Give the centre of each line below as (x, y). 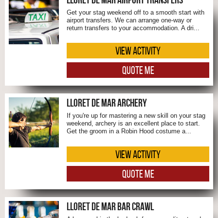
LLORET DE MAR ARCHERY (107, 103)
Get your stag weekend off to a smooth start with (136, 12)
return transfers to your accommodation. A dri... (133, 28)
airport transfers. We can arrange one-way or (129, 20)
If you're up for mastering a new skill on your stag (136, 116)
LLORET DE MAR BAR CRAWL (110, 206)
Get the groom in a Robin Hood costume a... (129, 131)
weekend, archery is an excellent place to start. (133, 124)
